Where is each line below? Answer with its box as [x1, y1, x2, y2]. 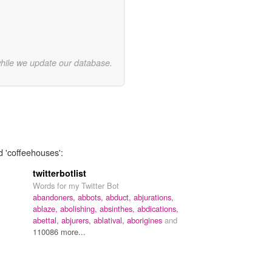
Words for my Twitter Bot [33, 179, 119, 191]
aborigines [127, 214, 165, 226]
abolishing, [60, 202, 100, 214]
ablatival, [93, 214, 127, 226]
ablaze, [33, 202, 60, 214]
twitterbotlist [33, 166, 86, 179]
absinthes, [100, 202, 137, 214]
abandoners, [33, 191, 78, 203]
